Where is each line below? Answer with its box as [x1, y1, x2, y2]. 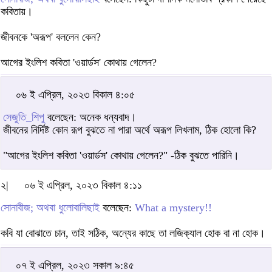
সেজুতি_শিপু [3, 110, 44, 123]
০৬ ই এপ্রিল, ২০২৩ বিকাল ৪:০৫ [16, 88, 135, 101]
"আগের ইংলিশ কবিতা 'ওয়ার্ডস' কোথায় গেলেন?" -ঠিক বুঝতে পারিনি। [3, 149, 239, 161]
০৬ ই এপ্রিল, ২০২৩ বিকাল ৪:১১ [24, 178, 142, 191]
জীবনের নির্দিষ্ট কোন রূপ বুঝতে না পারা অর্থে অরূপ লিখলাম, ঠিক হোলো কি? [3, 123, 256, 136]
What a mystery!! [135, 201, 212, 214]
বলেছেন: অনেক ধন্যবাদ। [44, 110, 137, 123]
